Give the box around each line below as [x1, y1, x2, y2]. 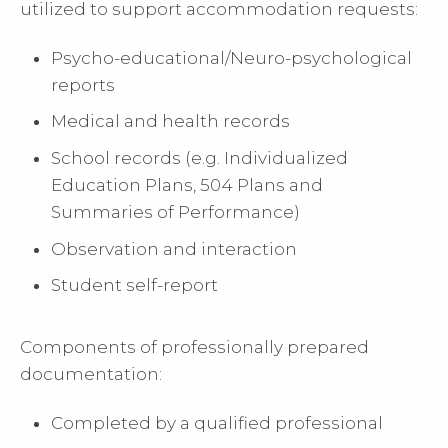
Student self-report [51, 275, 219, 296]
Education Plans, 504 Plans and [51, 174, 324, 195]
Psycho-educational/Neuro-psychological [51, 47, 413, 68]
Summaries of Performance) [51, 201, 301, 222]
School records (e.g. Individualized [51, 147, 349, 168]
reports [51, 74, 116, 95]
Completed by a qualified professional [51, 412, 384, 433]
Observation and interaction [51, 238, 298, 259]
